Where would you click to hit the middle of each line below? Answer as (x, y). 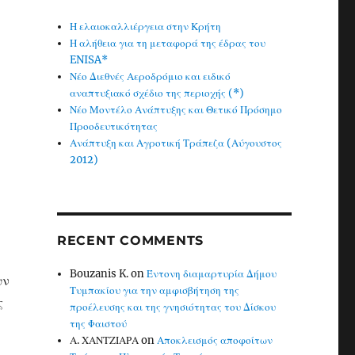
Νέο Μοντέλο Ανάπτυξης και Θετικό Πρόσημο (176, 110)
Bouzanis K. (99, 274)
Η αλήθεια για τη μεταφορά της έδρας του (168, 43)
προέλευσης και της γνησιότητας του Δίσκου (173, 307)
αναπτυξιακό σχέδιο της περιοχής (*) (157, 93)
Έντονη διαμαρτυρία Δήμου (212, 274)
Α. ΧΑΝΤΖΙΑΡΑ (105, 340)
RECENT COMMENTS (130, 240)
